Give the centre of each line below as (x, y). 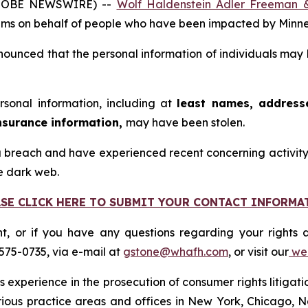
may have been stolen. (187, 122)
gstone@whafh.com (176, 251)
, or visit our (258, 251)
